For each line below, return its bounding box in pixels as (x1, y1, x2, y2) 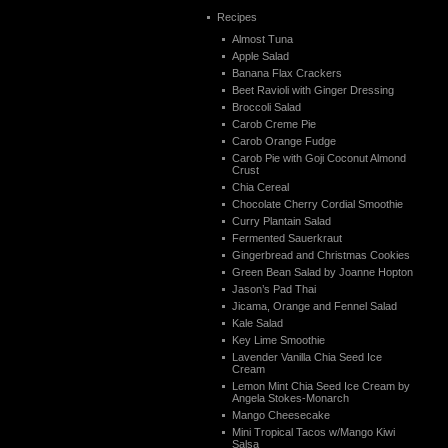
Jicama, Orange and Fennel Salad (232, 300, 397, 312)
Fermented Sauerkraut (232, 232, 342, 244)
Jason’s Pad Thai (232, 283, 316, 295)
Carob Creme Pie (232, 118, 316, 130)
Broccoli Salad (232, 101, 301, 113)
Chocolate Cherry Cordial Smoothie (232, 198, 403, 210)
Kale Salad (232, 317, 283, 329)
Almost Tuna (232, 33, 293, 45)
